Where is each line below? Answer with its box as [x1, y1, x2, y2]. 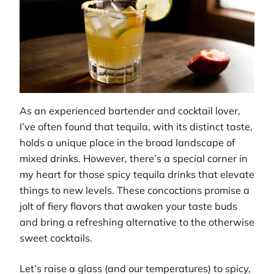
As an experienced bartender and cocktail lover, [20, 105, 240, 117]
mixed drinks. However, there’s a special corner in [20, 152, 248, 165]
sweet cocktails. [20, 232, 92, 245]
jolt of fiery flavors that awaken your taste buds [20, 200, 237, 213]
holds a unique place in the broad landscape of [20, 136, 235, 149]
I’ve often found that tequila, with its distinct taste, [20, 120, 253, 133]
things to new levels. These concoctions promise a [20, 184, 250, 197]
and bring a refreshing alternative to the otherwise [20, 216, 254, 229]
